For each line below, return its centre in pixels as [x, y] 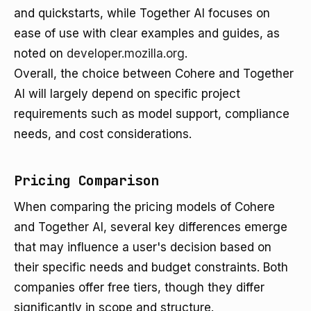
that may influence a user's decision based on [143, 247]
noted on [40, 53]
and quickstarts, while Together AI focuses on [142, 13]
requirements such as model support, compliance [152, 114]
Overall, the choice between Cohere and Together [154, 74]
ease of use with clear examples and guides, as [147, 33]
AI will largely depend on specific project [127, 94]
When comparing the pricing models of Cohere [144, 207]
